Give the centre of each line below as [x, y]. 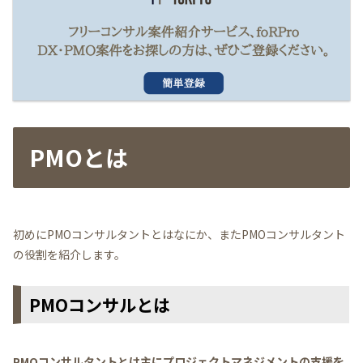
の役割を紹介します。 [69, 254]
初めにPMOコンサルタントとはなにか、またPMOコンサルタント [179, 234]
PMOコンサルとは [100, 305]
